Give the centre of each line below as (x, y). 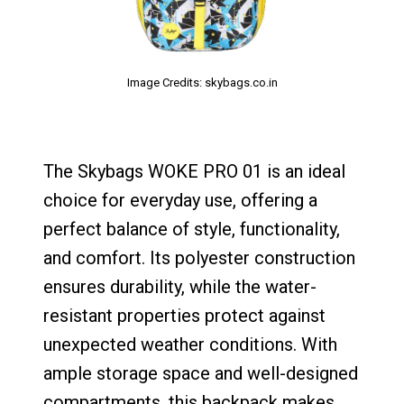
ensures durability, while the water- (180, 286)
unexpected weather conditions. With (190, 344)
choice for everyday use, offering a (180, 200)
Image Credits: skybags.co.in (202, 82)
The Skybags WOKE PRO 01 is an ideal (194, 171)
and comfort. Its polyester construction (199, 257)
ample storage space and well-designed (201, 373)
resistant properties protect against (184, 315)
